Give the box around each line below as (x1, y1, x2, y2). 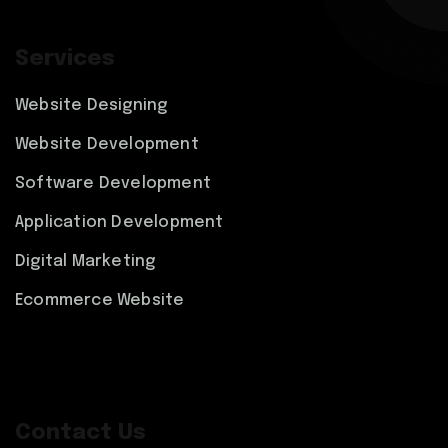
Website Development (15, 136, 199, 153)
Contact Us (15, 422, 146, 444)
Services (15, 48, 115, 70)
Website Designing (15, 97, 168, 114)
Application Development (15, 214, 224, 231)
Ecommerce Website (15, 292, 185, 309)
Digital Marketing (15, 253, 156, 270)
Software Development (15, 175, 211, 192)
